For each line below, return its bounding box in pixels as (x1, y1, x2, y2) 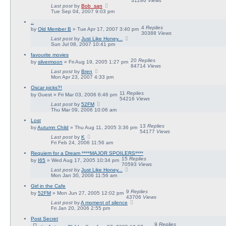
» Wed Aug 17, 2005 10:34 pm (45, 157, 119, 163)
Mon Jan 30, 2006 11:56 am (51, 172, 117, 178)
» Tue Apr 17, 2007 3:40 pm (71, 26, 139, 32)
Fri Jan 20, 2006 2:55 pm (51, 205, 110, 211)
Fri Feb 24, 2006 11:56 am (51, 139, 113, 145)
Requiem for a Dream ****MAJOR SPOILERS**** (31, 150, 143, 156)
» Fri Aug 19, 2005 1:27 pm (63, 59, 128, 65)
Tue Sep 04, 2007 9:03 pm (51, 8, 115, 14)
